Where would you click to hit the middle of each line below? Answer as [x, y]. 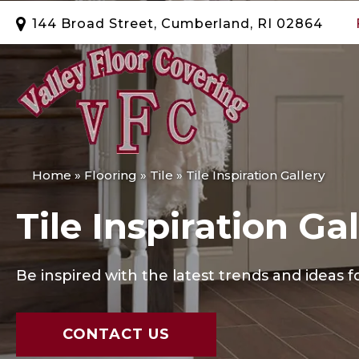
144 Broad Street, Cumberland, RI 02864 [177, 23]
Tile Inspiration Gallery [256, 175]
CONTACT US [116, 334]
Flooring [111, 175]
